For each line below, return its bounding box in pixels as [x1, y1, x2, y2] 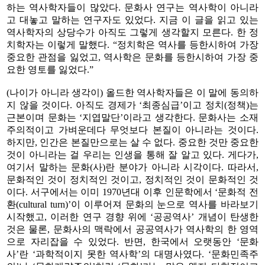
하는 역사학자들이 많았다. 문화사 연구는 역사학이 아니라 [7, 2, 258, 12]
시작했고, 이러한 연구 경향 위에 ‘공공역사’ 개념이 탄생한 [7, 211, 258, 222]
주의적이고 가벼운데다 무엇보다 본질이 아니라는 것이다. [7, 124, 258, 135]
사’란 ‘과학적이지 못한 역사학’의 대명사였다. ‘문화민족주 [7, 248, 258, 259]
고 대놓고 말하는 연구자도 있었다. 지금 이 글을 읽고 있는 [7, 14, 258, 25]
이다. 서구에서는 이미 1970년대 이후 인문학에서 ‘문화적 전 [7, 186, 258, 197]
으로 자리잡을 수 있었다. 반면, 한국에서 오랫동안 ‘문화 [7, 236, 258, 247]
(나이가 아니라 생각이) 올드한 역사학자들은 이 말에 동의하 [7, 87, 258, 98]
